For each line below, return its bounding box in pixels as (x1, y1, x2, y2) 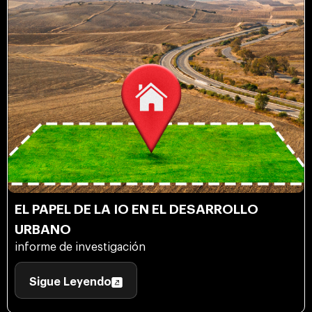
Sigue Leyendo (29, 276, 111, 288)
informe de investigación (15, 242, 146, 253)
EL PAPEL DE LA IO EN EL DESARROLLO (15, 203, 258, 217)
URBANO (15, 223, 71, 237)
